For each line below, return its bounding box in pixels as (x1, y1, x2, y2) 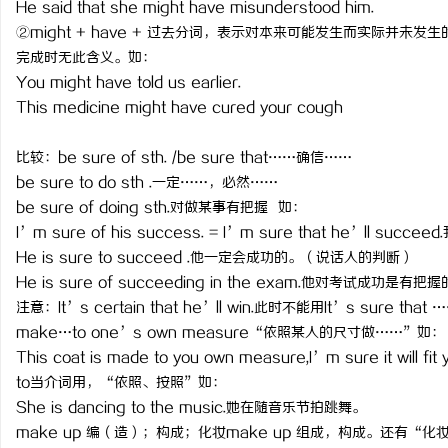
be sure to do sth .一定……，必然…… (16, 175, 278, 192)
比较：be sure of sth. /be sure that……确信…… (16, 150, 352, 167)
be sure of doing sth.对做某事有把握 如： (16, 200, 306, 217)
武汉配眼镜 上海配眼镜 (290, 17, 435, 34)
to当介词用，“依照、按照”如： (16, 375, 226, 392)
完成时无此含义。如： (16, 50, 156, 67)
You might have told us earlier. (16, 75, 241, 92)
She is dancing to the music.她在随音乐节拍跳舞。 (16, 400, 366, 417)
